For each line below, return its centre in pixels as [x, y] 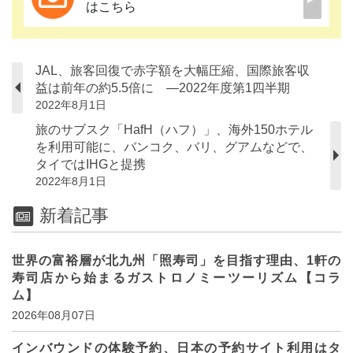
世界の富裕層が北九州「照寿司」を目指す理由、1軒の [176, 261]
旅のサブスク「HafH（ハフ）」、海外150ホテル [174, 129]
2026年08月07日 [54, 316]
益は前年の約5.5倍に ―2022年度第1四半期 [163, 87]
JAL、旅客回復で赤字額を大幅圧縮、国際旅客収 [173, 70]
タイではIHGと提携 [91, 164]
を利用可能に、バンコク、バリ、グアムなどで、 [174, 147]
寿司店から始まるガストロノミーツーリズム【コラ [176, 278]
